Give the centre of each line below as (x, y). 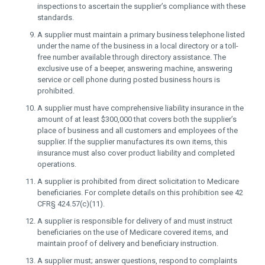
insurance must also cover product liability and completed (136, 153)
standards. (56, 17)
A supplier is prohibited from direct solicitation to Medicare (138, 181)
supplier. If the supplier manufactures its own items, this (132, 142)
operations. (57, 164)
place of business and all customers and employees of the (138, 130)
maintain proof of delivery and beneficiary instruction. (128, 243)
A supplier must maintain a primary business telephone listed (141, 35)
